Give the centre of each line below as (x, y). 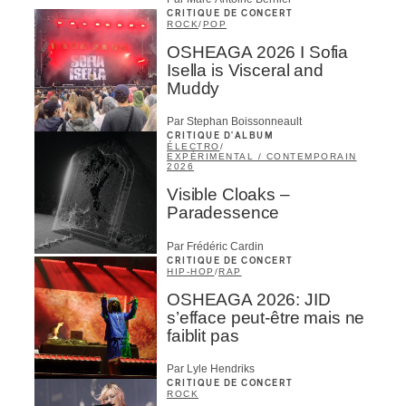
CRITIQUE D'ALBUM (220, 136)
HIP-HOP (191, 271)
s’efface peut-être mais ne (266, 317)
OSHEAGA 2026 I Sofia (258, 53)
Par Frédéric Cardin (215, 246)
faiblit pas (203, 335)
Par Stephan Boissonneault (234, 122)
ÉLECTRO (193, 147)
